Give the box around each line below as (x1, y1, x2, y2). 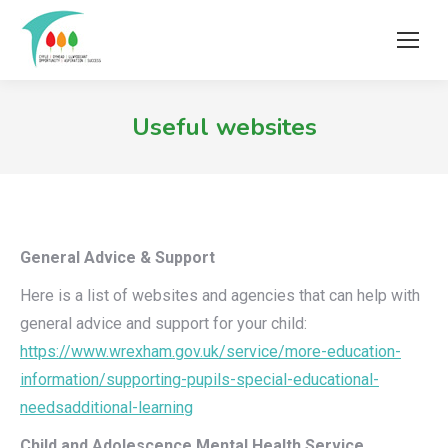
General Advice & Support (20, 248, 215, 267)
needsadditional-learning (20, 398, 193, 417)
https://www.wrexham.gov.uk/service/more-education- (20, 342, 401, 361)
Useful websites (131, 111, 317, 143)
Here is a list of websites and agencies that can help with (20, 286, 420, 305)
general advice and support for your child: (20, 314, 307, 333)
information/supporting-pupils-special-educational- (20, 370, 379, 389)
